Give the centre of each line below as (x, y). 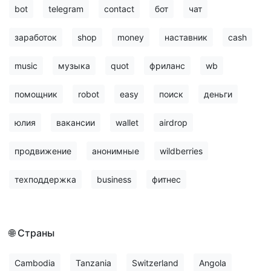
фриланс (167, 66)
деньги (218, 94)
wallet (127, 122)
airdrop (173, 122)
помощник (36, 94)
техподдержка (45, 179)
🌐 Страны (32, 233)
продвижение (43, 151)
